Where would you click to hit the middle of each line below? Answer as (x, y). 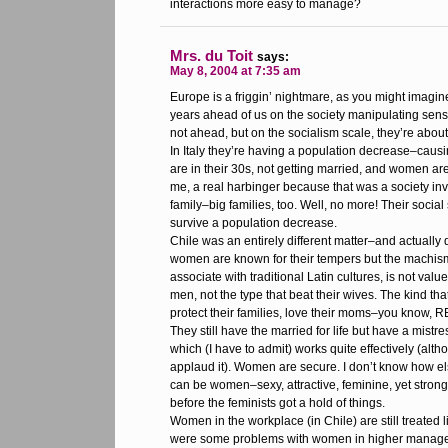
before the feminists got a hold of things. (277, 403)
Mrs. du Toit (211, 55)
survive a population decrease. (253, 223)
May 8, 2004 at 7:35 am (235, 71)
